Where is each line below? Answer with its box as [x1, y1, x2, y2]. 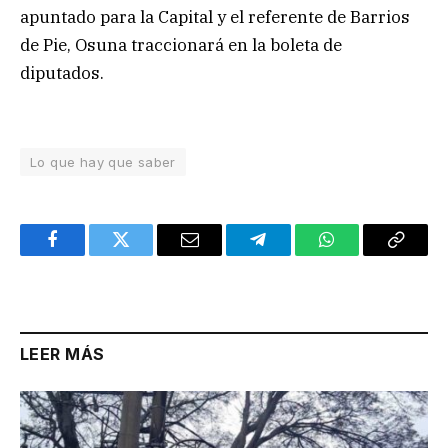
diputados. [20, 61, 104, 84]
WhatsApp [325, 245, 403, 264]
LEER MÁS [20, 343, 105, 364]
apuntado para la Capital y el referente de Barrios [20, 5, 410, 28]
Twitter [119, 245, 172, 264]
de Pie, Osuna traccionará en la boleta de [20, 33, 342, 56]
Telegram [256, 245, 325, 264]
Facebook [50, 245, 121, 264]
